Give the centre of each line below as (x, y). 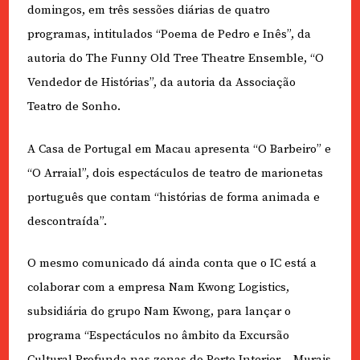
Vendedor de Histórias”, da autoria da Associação (161, 83)
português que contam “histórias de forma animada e (173, 197)
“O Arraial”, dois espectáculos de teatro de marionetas (175, 173)
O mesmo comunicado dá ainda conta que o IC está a (172, 264)
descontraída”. (67, 221)
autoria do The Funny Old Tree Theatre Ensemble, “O (175, 59)
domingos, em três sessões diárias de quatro (148, 10)
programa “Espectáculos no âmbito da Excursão (158, 336)
